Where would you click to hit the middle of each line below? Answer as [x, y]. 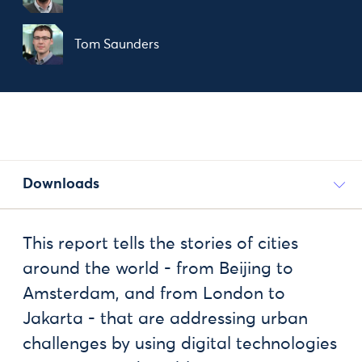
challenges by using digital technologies [180, 345]
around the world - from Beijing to [158, 269]
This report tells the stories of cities [160, 244]
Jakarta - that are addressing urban [165, 320]
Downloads [61, 184]
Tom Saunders [117, 44]
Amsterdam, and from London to [154, 295]
